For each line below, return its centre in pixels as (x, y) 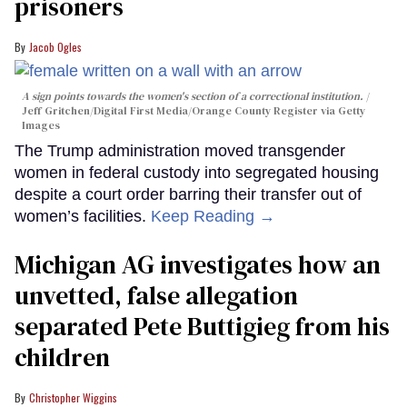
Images (41, 125)
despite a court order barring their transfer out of (188, 194)
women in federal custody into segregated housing (197, 172)
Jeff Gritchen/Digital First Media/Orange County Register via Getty (194, 110)
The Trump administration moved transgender (180, 150)
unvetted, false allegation (156, 295)
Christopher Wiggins (73, 397)
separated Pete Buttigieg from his (202, 326)
